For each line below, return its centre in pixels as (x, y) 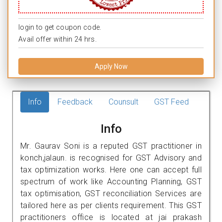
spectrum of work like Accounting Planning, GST (111, 181)
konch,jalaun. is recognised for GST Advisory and (111, 158)
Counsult (123, 102)
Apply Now (111, 66)
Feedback (75, 102)
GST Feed (171, 102)
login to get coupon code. (60, 27)
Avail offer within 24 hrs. (57, 39)
